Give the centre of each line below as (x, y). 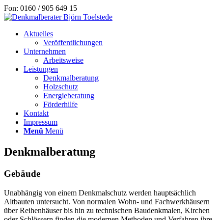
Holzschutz (61, 87)
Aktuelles (38, 34)
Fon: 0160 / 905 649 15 (41, 8)
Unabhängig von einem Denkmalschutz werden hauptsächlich (100, 192)
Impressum (41, 122)
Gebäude (22, 173)
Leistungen (41, 69)
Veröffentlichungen (73, 42)
